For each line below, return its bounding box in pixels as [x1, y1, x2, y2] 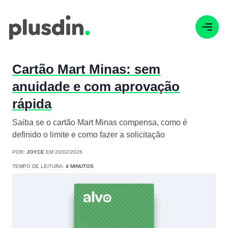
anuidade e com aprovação [12, 79, 180, 95]
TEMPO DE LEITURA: [12, 163, 66, 169]
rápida [12, 96, 51, 112]
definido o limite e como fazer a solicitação [12, 130, 165, 139]
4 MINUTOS [66, 163, 94, 169]
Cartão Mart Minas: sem [12, 62, 160, 77]
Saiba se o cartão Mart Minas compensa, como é [12, 118, 187, 127]
